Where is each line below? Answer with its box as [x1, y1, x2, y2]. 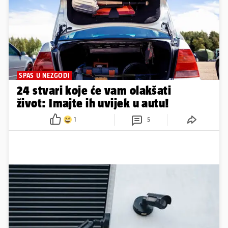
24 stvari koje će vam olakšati [17, 83, 172, 97]
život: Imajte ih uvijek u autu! [17, 96, 169, 110]
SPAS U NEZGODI [19, 71, 70, 79]
